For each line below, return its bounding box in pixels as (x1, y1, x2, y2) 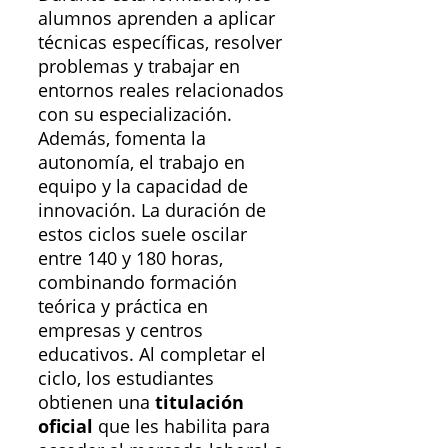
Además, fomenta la (38, 126, 206, 151)
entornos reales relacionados (38, 78, 284, 103)
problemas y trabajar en (38, 54, 240, 79)
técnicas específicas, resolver (38, 30, 282, 55)
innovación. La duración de (38, 198, 266, 223)
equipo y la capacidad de (38, 174, 248, 199)
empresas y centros (38, 318, 203, 343)
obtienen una (38, 390, 155, 415)
